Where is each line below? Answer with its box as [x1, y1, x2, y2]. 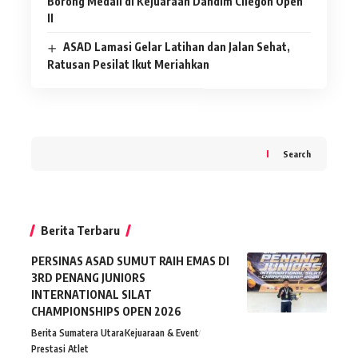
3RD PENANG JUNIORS [31, 271, 145, 285]
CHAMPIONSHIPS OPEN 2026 [31, 304, 181, 319]
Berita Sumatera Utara [31, 327, 124, 340]
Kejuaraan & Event [125, 327, 199, 340]
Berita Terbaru [41, 223, 120, 238]
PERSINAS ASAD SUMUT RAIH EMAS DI [31, 254, 229, 268]
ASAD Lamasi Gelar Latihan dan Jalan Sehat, [62, 40, 290, 54]
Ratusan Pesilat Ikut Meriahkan [47, 57, 209, 71]
